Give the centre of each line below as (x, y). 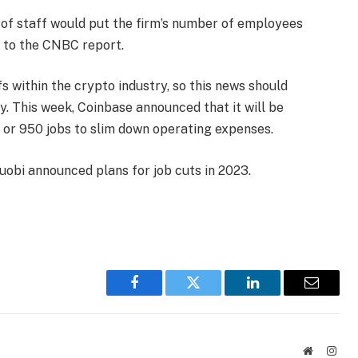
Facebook (161, 294)
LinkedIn (278, 294)
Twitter (213, 294)
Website (330, 350)
